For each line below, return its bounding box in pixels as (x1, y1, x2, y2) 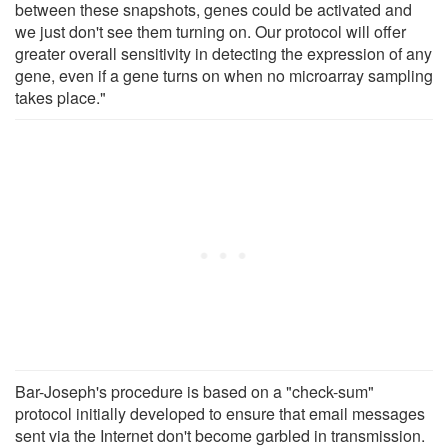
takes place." (15, 85, 106, 109)
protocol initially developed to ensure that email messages (15, 401, 425, 425)
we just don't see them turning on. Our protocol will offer (15, 19, 406, 43)
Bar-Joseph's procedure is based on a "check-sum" (15, 379, 374, 403)
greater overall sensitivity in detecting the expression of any (15, 41, 432, 65)
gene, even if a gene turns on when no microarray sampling (15, 63, 433, 87)
